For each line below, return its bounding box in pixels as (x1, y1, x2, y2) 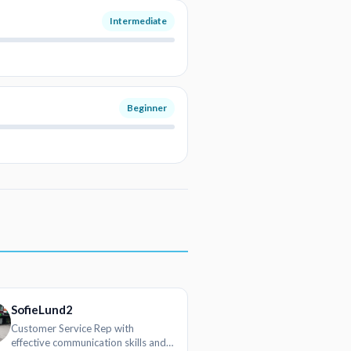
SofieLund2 (11, 302, 74, 317)
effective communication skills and (11, 336, 167, 349)
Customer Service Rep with (11, 322, 135, 335)
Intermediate (110, 14, 167, 27)
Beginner (127, 101, 167, 114)
